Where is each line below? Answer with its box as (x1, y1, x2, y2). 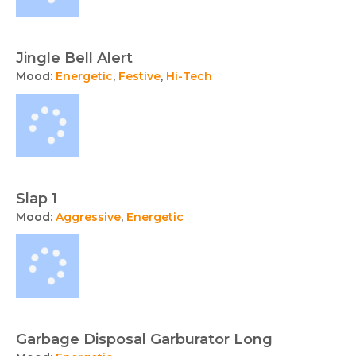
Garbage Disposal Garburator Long (16, 330, 273, 348)
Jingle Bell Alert (16, 48, 133, 67)
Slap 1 (16, 189, 57, 207)
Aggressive (56, 209, 121, 224)
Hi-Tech (166, 68, 212, 83)
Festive (118, 68, 161, 83)
